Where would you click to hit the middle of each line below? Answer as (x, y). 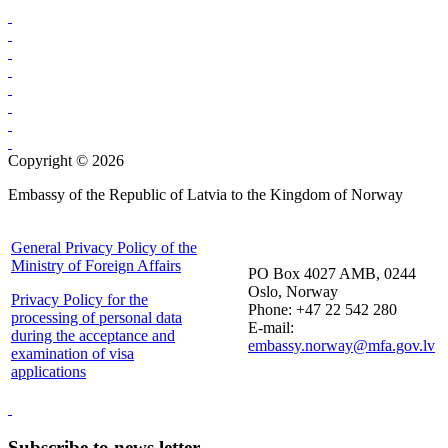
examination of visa (72, 353)
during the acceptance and (93, 335)
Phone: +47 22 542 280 (322, 309)
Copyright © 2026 (66, 160)
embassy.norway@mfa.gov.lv (341, 345)
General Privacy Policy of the (104, 247)
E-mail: (271, 327)
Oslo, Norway (293, 291)
